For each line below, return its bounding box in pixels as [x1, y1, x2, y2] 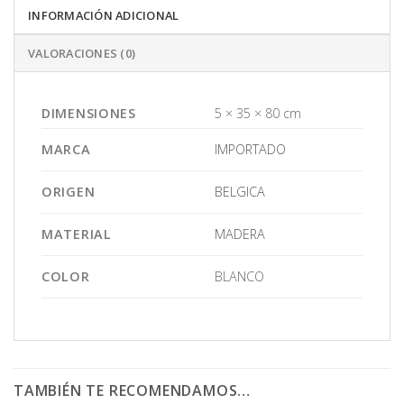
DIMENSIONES [41, 104, 136, 122]
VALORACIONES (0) [28, 44, 136, 61]
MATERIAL [41, 225, 112, 243]
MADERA [215, 225, 266, 243]
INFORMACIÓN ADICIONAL [28, 6, 179, 23]
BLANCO [215, 267, 265, 285]
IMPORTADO [215, 140, 287, 158]
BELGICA [215, 182, 266, 200]
